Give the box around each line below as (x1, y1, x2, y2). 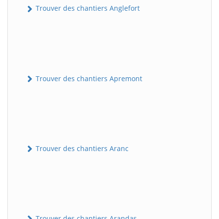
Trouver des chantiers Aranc (34, 143, 129, 153)
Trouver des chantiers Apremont (34, 73, 142, 83)
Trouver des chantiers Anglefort (34, 3, 140, 13)
